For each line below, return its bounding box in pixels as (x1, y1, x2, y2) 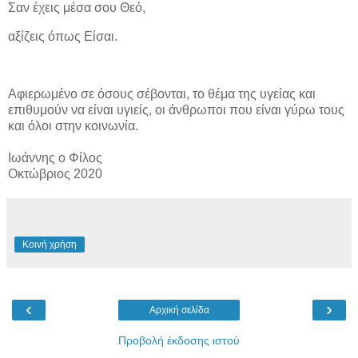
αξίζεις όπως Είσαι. (8, 30, 117, 43)
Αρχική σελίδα (149, 304, 209, 316)
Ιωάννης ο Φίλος (8, 150, 102, 165)
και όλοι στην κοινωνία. (8, 118, 138, 133)
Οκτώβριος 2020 (8, 166, 102, 181)
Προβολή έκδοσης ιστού (118, 333, 240, 347)
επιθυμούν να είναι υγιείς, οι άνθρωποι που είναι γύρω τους (8, 102, 344, 117)
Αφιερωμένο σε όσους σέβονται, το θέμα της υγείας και (8, 86, 316, 101)
